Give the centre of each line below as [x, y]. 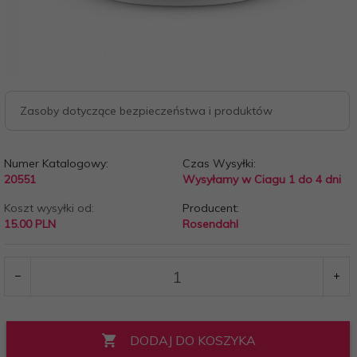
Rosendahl [210, 224]
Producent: [210, 208]
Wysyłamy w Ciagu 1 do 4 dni [261, 179]
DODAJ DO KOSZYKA [192, 340]
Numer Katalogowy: [56, 163]
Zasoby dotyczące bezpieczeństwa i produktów [146, 111]
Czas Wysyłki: [219, 163]
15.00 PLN [30, 224]
